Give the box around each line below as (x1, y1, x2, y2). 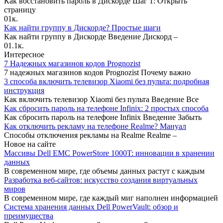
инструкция (4, 86, 44, 95)
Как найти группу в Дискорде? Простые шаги (4, 23, 161, 32)
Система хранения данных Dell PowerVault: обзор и (4, 202, 178, 211)
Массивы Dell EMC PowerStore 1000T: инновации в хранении (4, 148, 215, 157)
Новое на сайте (4, 139, 56, 148)
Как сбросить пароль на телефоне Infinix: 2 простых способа (4, 104, 209, 112)
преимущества (4, 211, 53, 220)
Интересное (4, 50, 44, 59)
